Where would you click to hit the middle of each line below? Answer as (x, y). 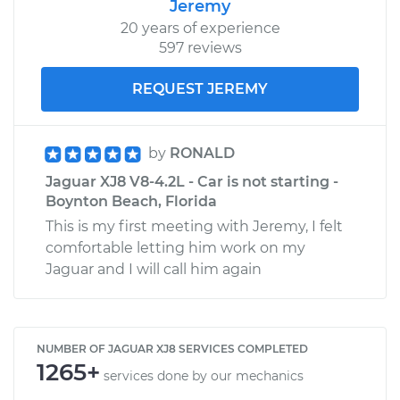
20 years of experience (200, 28)
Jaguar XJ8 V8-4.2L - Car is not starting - (192, 181)
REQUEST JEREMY (200, 88)
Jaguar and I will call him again (154, 269)
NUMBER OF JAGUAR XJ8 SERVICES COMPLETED (172, 348)
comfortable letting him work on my (175, 247)
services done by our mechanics (204, 375)
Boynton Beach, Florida (131, 201)
